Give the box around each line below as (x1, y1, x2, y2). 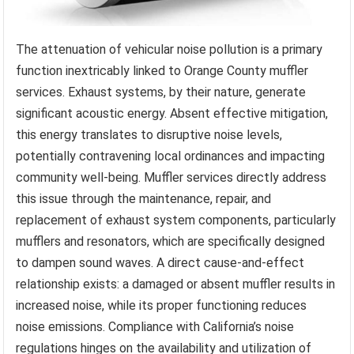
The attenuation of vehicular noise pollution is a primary (16, 41, 323, 57)
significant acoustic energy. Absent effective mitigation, (16, 105, 329, 121)
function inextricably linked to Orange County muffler (16, 62, 309, 78)
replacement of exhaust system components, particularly (16, 212, 337, 228)
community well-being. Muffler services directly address (16, 169, 327, 185)
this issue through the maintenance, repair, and (16, 190, 272, 206)
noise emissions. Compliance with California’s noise (16, 318, 295, 334)
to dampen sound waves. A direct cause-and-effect (16, 254, 305, 270)
